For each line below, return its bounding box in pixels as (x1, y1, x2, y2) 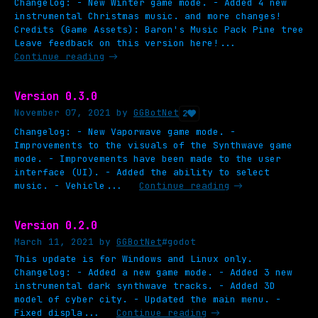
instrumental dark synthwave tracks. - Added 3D (14, 279, 275, 292)
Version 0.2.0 (14, 217, 97, 233)
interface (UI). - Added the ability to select (14, 165, 270, 178)
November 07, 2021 (14, 106, 111, 119)
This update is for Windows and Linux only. (14, 252, 253, 265)
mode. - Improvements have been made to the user (14, 152, 281, 165)
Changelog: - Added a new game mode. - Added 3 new (14, 265, 292, 278)
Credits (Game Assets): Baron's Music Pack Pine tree (14, 23, 304, 35)
